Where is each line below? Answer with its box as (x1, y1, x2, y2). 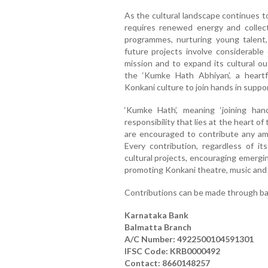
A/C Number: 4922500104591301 (124, 234, 254, 245)
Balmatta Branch (124, 222, 191, 233)
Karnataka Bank (124, 210, 188, 221)
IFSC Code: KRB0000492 (124, 246, 220, 257)
